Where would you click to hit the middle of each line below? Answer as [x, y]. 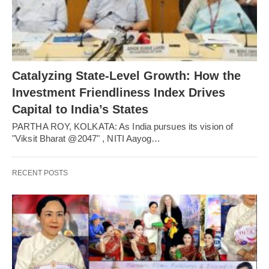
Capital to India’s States [80, 109]
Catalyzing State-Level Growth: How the [126, 75]
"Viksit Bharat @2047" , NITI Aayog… [86, 138]
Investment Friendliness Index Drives [119, 92]
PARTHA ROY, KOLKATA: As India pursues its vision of [123, 126]
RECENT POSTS [40, 173]
